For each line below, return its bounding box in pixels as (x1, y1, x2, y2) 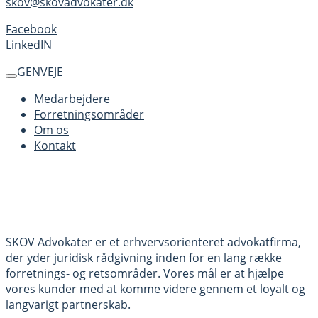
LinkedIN (6, 36, 52, 53)
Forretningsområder (34, 106, 144, 122)
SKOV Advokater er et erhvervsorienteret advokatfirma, (6, 234, 301, 250)
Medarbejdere (34, 90, 110, 106)
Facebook (6, 21, 57, 37)
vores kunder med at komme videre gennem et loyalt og (6, 280, 305, 297)
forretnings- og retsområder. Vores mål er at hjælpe (6, 265, 284, 281)
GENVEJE (17, 63, 63, 79)
